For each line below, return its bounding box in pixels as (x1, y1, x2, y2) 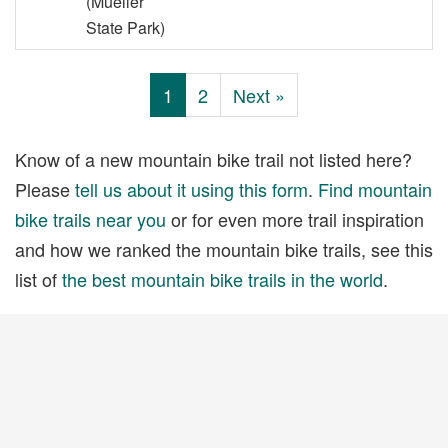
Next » (233, 81, 285, 108)
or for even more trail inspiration (166, 205, 424, 232)
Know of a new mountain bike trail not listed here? (15, 145, 412, 172)
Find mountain (318, 175, 432, 202)
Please (15, 175, 75, 202)
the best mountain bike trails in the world (62, 265, 383, 292)
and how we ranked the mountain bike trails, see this (15, 235, 433, 262)
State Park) (86, 16, 165, 39)
